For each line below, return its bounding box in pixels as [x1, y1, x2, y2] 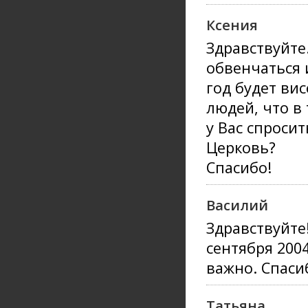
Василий [206, 195, 268, 214]
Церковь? [206, 137, 276, 157]
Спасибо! [206, 157, 272, 177]
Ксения [206, 15, 258, 34]
